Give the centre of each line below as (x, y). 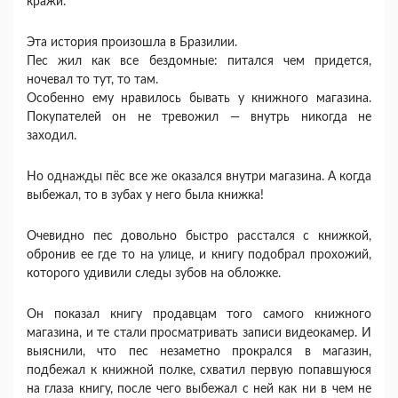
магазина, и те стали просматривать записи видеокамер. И (199, 333)
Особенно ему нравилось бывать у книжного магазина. (199, 99)
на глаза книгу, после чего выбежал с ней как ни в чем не (199, 389)
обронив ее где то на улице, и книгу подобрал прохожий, (199, 255)
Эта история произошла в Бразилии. (132, 43)
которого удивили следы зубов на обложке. (154, 274)
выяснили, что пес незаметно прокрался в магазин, (199, 352)
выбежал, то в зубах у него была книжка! (145, 195)
